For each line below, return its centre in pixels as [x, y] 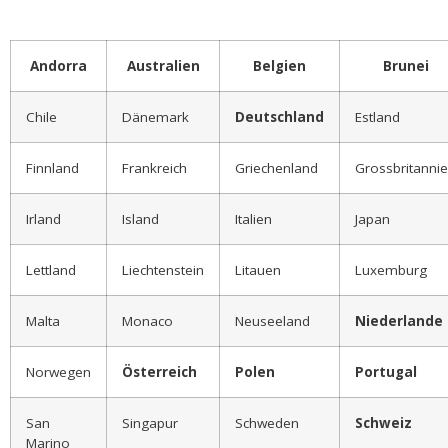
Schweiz [383, 422]
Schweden [267, 422]
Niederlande [399, 320]
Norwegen [58, 371]
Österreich [159, 371]
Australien [163, 65]
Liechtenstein [163, 269]
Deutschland [279, 116]
